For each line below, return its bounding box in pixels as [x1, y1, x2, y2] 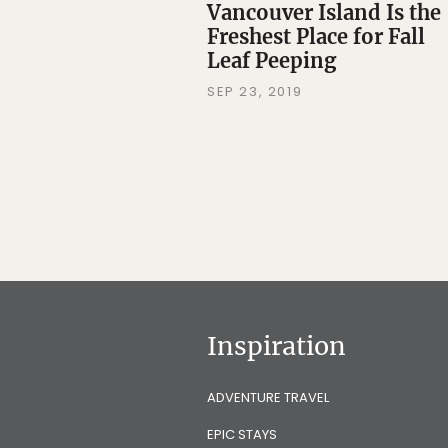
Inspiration [207, 330, 346, 363]
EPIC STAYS [207, 425, 277, 445]
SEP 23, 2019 [207, 82, 303, 102]
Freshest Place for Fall [207, 24, 425, 50]
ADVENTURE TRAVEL [207, 388, 329, 408]
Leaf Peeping [207, 48, 336, 74]
